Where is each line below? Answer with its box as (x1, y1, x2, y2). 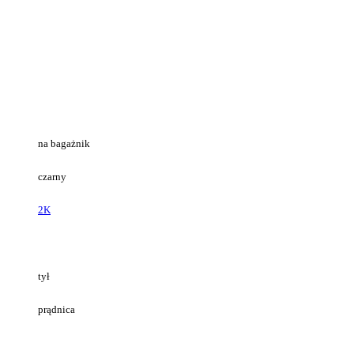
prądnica (38, 303, 75, 315)
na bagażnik (38, 137, 90, 149)
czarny (38, 171, 66, 183)
